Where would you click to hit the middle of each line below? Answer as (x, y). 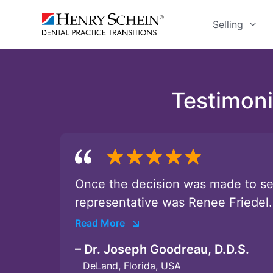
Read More (100, 223)
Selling (228, 24)
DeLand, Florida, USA (132, 265)
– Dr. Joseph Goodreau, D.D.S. (162, 249)
